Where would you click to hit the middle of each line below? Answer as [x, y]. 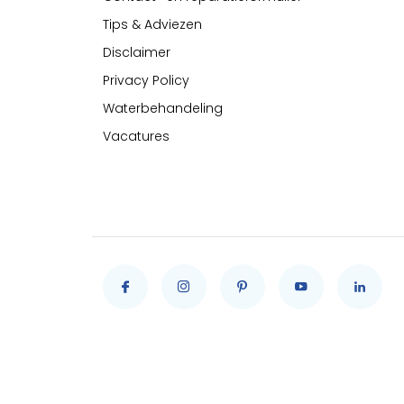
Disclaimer [137, 52]
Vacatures [136, 136]
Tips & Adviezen [152, 24]
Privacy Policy [146, 80]
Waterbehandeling [163, 108]
